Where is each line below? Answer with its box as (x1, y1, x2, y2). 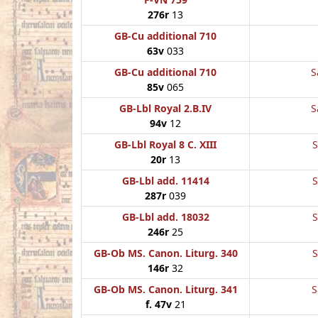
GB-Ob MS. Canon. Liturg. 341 (93, 282, 238, 296)
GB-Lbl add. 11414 (121, 173, 209, 187)
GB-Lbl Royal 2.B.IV (119, 101, 212, 115)
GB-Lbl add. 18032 (121, 209, 209, 224)
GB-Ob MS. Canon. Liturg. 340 (93, 246, 238, 260)
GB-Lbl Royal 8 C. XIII (114, 137, 216, 151)
